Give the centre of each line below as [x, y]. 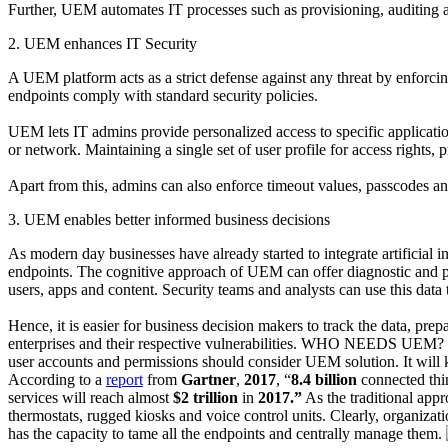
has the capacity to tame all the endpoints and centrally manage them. [227, 433]
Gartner [208, 379]
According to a [57, 379]
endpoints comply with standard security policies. [163, 95]
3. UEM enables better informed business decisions [169, 219]
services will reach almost [90, 397]
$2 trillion [205, 397]
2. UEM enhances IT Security [102, 43]
